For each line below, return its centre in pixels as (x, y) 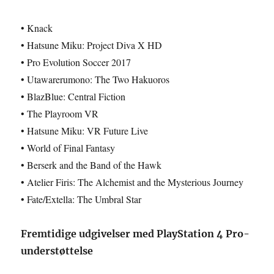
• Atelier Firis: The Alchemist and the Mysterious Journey (132, 182)
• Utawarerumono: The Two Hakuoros (95, 79)
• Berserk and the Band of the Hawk (91, 165)
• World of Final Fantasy (68, 148)
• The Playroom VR (60, 113)
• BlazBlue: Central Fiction (73, 96)
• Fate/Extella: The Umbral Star (81, 199)
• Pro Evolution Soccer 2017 (76, 62)
